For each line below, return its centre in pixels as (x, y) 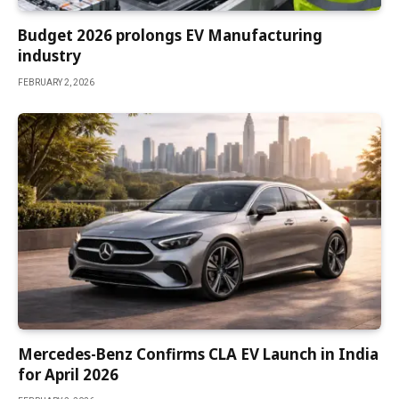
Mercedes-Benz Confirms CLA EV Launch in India (198, 354)
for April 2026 (68, 375)
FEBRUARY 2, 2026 (56, 83)
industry (49, 56)
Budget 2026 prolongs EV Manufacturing (170, 36)
